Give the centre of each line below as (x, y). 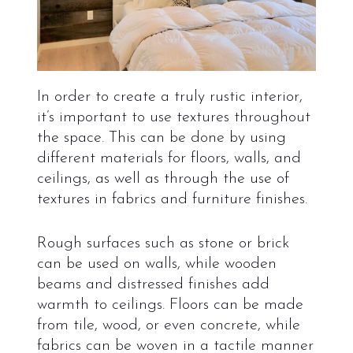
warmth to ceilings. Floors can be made (170, 305)
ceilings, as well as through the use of (163, 178)
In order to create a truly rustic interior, (169, 97)
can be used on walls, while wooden (156, 264)
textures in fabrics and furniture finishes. (172, 199)
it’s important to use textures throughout (173, 117)
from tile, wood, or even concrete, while (168, 325)
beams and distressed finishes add (153, 284)
